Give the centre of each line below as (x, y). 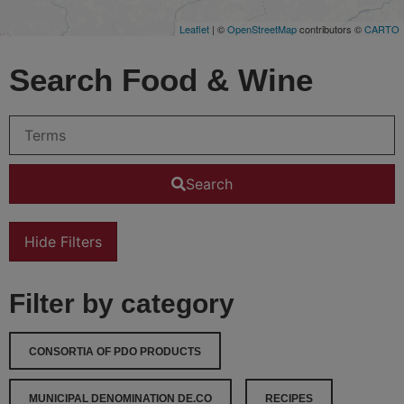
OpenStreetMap (262, 28)
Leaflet (194, 28)
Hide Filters (63, 241)
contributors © (331, 28)
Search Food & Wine (161, 79)
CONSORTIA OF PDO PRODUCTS (115, 351)
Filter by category (122, 303)
